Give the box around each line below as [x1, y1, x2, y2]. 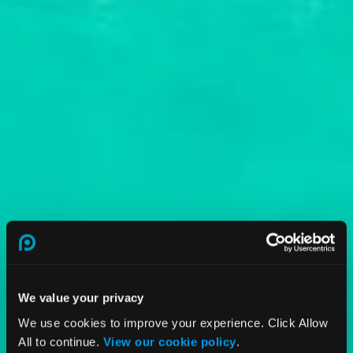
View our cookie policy [102, 334, 236, 348]
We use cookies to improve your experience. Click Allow [18, 315, 328, 329]
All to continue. [18, 334, 103, 348]
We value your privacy [18, 291, 144, 305]
